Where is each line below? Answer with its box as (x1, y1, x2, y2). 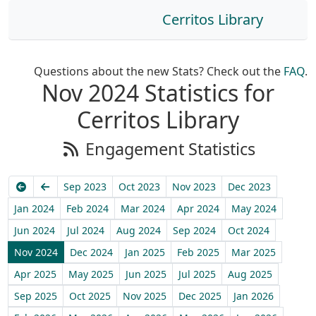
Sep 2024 (173, 224, 216, 237)
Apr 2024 (177, 202, 219, 215)
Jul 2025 (178, 267, 216, 281)
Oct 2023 (119, 180, 160, 193)
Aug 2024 (116, 224, 161, 237)
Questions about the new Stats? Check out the (34, 63, 284, 79)
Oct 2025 (69, 289, 111, 303)
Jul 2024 (67, 224, 104, 237)
